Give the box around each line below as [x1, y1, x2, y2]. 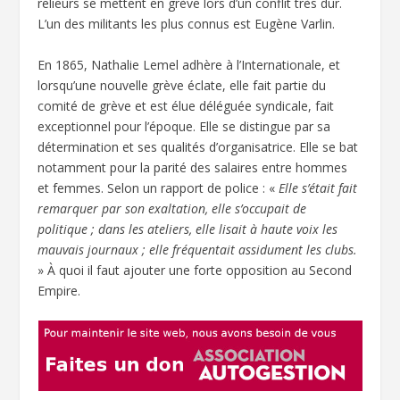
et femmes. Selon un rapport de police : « [37, 179, 279, 196]
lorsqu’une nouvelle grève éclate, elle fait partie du [37, 76, 327, 94]
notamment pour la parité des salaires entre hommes [37, 158, 348, 176]
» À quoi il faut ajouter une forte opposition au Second [37, 261, 353, 279]
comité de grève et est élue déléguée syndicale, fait [37, 96, 335, 114]
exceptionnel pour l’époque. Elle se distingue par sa [37, 117, 331, 135]
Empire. [37, 281, 81, 299]
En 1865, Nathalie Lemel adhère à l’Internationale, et [37, 55, 341, 73]
